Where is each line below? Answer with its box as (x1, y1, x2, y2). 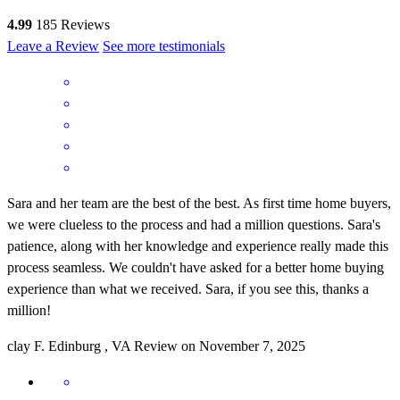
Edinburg (48, 338, 101, 354)
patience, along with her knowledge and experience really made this (7, 238, 388, 254)
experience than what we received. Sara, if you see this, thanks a (7, 281, 369, 297)
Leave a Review (7, 38, 99, 54)
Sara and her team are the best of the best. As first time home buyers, (7, 196, 391, 212)
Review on (134, 338, 199, 354)
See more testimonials (103, 38, 225, 54)
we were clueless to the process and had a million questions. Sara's (7, 217, 380, 233)
